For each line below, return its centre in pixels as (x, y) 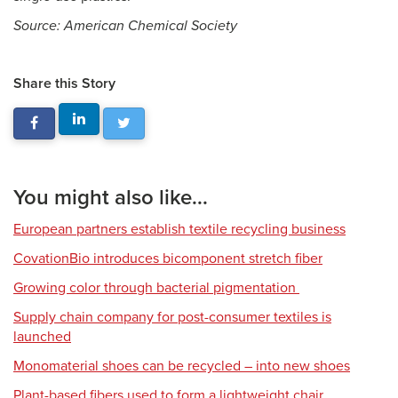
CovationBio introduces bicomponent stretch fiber (168, 259)
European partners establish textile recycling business (179, 229)
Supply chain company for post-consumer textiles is (172, 317)
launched (42, 337)
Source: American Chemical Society (125, 26)
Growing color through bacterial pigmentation (156, 288)
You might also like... (111, 198)
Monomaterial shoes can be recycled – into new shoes (182, 366)
